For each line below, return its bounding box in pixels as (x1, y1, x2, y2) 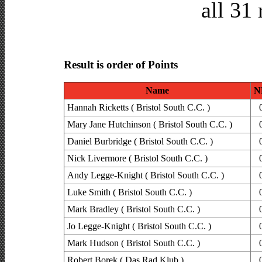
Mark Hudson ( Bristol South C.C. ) (67, 238, 200, 249)
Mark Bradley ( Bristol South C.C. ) (67, 204, 200, 215)
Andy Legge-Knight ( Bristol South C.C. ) (67, 170, 224, 181)
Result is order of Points (63, 58, 178, 71)
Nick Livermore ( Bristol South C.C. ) (67, 153, 208, 164)
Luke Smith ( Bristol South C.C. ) (67, 187, 192, 198)
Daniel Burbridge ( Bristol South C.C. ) (67, 136, 213, 147)
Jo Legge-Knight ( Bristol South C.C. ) (67, 221, 211, 232)
